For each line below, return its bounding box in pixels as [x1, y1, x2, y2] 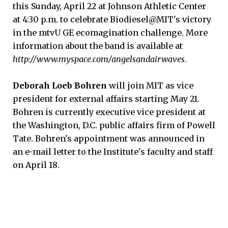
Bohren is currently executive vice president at [13, 107, 206, 118]
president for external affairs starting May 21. [13, 94, 199, 104]
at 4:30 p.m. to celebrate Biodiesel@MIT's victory [13, 14, 211, 24]
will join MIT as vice [107, 80, 193, 91]
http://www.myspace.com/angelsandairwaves [13, 53, 185, 64]
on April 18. [13, 160, 60, 170]
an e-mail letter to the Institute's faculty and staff [13, 147, 213, 157]
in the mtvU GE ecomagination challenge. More [13, 27, 208, 38]
